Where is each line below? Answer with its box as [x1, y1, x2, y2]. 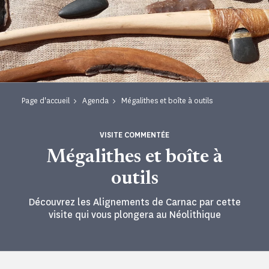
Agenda [82, 95, 109, 106]
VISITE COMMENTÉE [100, 130, 169, 141]
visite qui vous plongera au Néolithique [48, 208, 221, 222]
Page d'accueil [22, 95, 70, 106]
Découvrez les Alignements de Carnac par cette [28, 196, 241, 209]
